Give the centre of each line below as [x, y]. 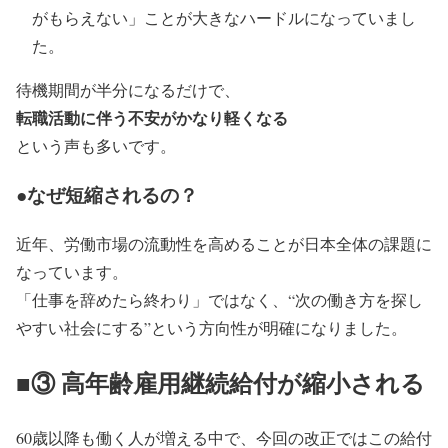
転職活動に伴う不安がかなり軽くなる [152, 118]
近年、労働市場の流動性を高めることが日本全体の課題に [224, 243]
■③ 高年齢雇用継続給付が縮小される [220, 382]
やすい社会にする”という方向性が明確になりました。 [211, 327]
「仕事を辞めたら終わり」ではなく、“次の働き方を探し [219, 299]
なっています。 [72, 271]
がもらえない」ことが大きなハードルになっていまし [224, 18]
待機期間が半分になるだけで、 [128, 90]
